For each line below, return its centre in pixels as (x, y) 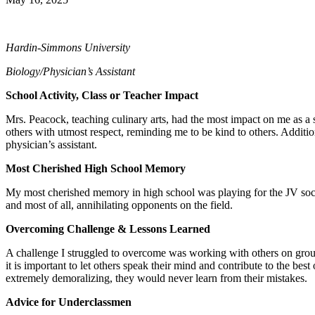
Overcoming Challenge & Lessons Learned (108, 229)
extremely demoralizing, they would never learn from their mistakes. (156, 278)
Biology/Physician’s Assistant (70, 71)
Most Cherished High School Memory (96, 168)
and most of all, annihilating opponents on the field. (121, 205)
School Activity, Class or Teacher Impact (102, 95)
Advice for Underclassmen (69, 302)
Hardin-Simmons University (69, 47)
